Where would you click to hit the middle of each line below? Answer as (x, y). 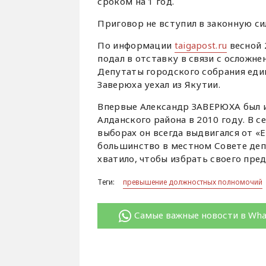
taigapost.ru (201, 45)
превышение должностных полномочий (193, 182)
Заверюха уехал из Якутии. (159, 85)
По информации (136, 45)
